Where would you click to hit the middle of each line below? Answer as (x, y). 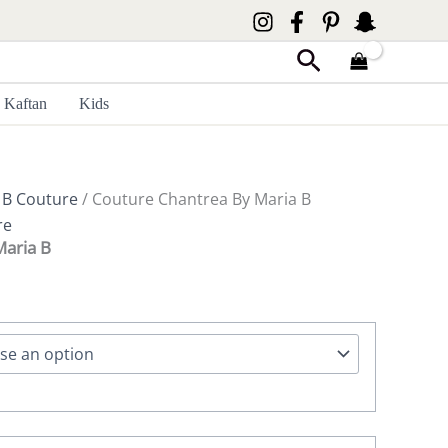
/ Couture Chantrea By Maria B (194, 199)
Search (336, 60)
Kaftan (26, 103)
